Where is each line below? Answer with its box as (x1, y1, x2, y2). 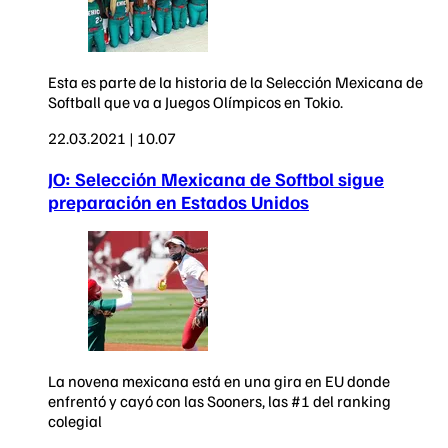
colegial (48, 411, 102, 432)
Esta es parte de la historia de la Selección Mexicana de (48, 71, 423, 92)
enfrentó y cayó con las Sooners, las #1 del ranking (48, 391, 391, 412)
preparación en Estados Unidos (48, 189, 309, 213)
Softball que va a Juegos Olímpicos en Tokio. (48, 91, 343, 112)
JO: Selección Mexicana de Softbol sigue (48, 166, 384, 190)
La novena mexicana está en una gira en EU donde (48, 371, 390, 392)
